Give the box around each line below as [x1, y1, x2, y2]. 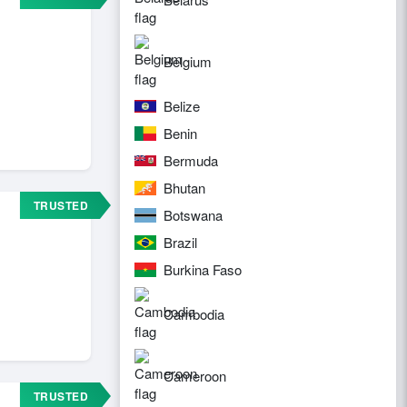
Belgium [164, 52, 212, 71]
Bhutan [164, 178, 205, 197]
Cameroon [164, 366, 226, 385]
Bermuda [164, 151, 218, 170]
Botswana [164, 205, 223, 224]
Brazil [164, 233, 197, 252]
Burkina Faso [164, 260, 242, 279]
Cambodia [164, 304, 224, 323]
